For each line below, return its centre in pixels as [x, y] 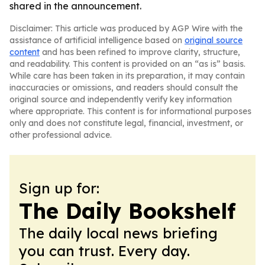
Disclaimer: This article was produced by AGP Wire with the [126, 28]
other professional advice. [61, 135]
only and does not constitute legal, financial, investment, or [126, 123]
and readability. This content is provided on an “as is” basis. [127, 64]
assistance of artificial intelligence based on [97, 40]
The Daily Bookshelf [127, 211]
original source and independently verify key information [121, 99]
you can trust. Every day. [104, 251]
